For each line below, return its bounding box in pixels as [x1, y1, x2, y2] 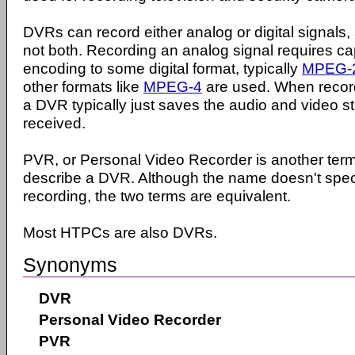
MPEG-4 [143, 78, 202, 95]
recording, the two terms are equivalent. [23, 187, 291, 204]
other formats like [23, 78, 143, 95]
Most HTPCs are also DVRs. [23, 223, 217, 241]
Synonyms [23, 253, 117, 276]
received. [23, 114, 86, 132]
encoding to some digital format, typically [23, 59, 302, 77]
